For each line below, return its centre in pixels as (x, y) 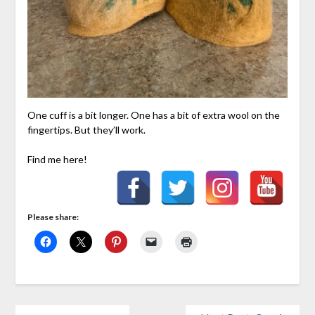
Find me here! (57, 159)
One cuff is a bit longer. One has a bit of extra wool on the (153, 115)
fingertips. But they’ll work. (86, 129)
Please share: (53, 217)
